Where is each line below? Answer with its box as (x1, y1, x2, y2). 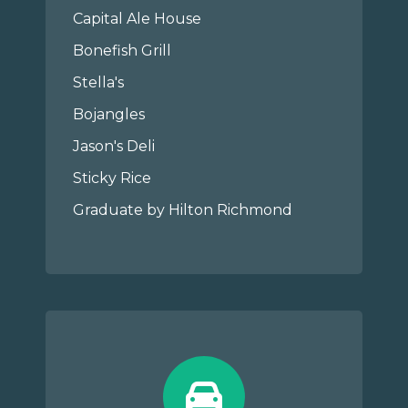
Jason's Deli (73, 138, 156, 155)
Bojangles (73, 106, 146, 123)
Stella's (73, 74, 125, 91)
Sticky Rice (73, 169, 152, 187)
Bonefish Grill (73, 42, 172, 59)
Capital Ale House (73, 10, 202, 27)
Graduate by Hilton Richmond (73, 201, 293, 219)
